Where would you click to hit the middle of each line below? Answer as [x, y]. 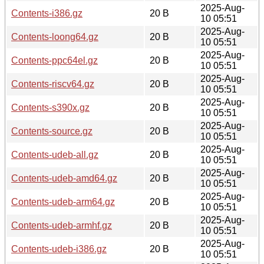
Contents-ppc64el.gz [55, 60]
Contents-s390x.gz [50, 107]
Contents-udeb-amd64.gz [64, 178]
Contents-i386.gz [47, 13]
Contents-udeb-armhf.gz [62, 225]
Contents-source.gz [52, 131]
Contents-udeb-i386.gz [59, 249]
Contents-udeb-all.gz [55, 154]
